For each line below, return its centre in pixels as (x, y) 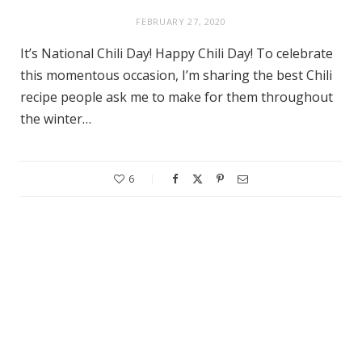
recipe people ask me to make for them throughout (177, 97)
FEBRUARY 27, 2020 (181, 22)
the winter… (56, 119)
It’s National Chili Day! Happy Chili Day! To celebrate (177, 54)
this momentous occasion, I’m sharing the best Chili (176, 76)
